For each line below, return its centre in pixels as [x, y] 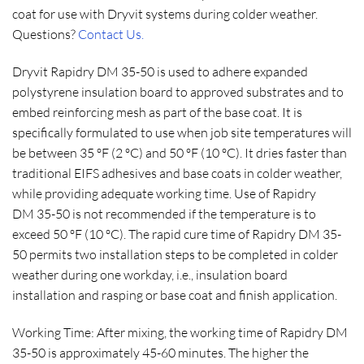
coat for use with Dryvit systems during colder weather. [165, 14]
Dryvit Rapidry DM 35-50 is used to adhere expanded [160, 72]
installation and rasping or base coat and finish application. [175, 295]
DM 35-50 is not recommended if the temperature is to [164, 214]
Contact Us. [111, 35]
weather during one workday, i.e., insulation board [150, 275]
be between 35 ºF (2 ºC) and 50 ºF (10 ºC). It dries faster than [180, 153]
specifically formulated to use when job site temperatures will [182, 133]
